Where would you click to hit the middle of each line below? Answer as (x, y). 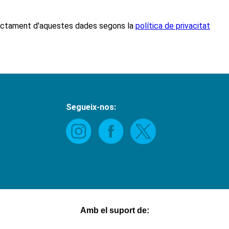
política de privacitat (173, 26)
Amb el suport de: (114, 211)
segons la (116, 26)
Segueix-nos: (91, 107)
